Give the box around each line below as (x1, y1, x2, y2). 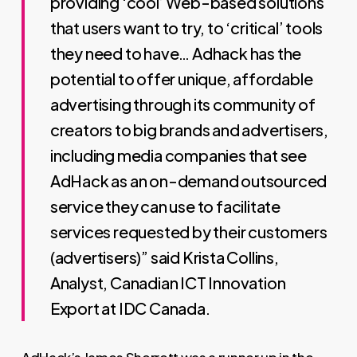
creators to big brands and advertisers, (49, 120, 329, 139)
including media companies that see (49, 145, 308, 165)
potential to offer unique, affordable (49, 69, 313, 88)
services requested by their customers (49, 222, 328, 241)
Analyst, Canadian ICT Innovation (49, 273, 286, 292)
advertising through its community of (49, 94, 316, 114)
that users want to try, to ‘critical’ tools (49, 18, 324, 37)
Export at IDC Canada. (49, 298, 210, 318)
